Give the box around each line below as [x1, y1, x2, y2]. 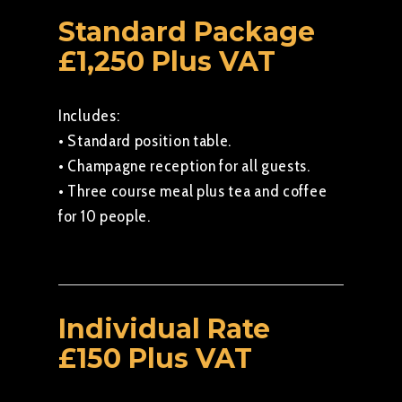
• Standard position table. [58, 131, 232, 151]
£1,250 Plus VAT [58, 45, 275, 78]
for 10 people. [58, 206, 151, 226]
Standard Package [58, 15, 315, 48]
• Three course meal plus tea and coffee [58, 181, 328, 201]
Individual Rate [58, 312, 270, 345]
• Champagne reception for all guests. [58, 156, 310, 176]
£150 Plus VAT [58, 342, 252, 375]
